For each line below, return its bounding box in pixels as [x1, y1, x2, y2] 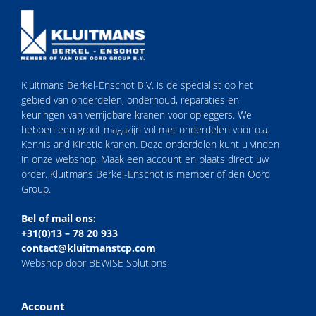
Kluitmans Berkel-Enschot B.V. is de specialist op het [21, 78, 253, 92]
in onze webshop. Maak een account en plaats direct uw [21, 152, 269, 166]
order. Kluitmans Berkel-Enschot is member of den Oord [21, 166, 270, 181]
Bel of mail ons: [21, 211, 96, 225]
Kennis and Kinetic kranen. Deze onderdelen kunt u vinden [21, 137, 279, 151]
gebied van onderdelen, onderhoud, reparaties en [21, 92, 239, 107]
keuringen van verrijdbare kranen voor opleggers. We [21, 107, 252, 121]
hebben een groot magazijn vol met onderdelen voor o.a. [21, 122, 269, 136]
